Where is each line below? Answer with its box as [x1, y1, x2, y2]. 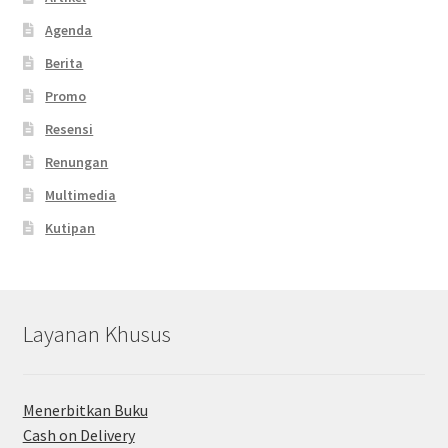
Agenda [45, 20, 93, 39]
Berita [45, 53, 84, 72]
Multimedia [45, 185, 117, 204]
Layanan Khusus [22, 319, 171, 348]
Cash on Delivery [22, 424, 135, 445]
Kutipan [45, 218, 96, 237]
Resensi [45, 119, 94, 138]
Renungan [45, 152, 109, 171]
